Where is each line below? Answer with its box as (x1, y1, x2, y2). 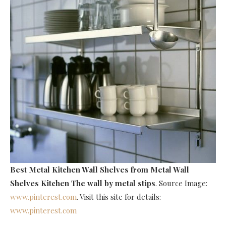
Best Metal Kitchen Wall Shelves (10, 164, 129, 175)
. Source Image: (155, 178, 207, 188)
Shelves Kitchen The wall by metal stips (10, 178, 155, 188)
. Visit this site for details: (77, 191, 161, 202)
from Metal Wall (131, 164, 189, 175)
